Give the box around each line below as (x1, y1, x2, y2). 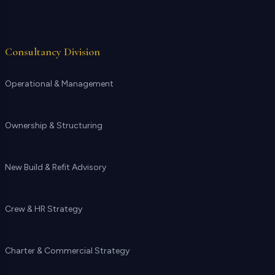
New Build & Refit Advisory (5, 162, 106, 172)
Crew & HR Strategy (5, 204, 82, 214)
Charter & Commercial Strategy (5, 246, 130, 256)
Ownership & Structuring (5, 120, 103, 131)
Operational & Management (5, 79, 114, 89)
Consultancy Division (5, 45, 100, 58)
